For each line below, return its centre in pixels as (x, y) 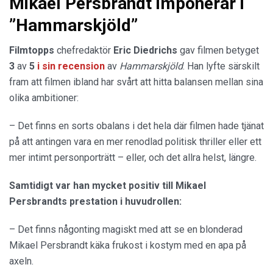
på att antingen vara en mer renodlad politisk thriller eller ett (135, 141)
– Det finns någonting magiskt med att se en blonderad (126, 229)
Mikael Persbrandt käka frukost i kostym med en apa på (128, 245)
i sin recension (71, 66)
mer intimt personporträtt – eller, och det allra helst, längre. (133, 157)
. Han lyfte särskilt (221, 66)
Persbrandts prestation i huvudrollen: (95, 201)
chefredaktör (84, 50)
